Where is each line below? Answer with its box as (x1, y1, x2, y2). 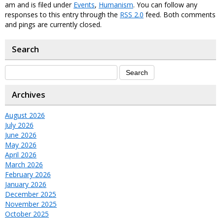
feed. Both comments (144, 10, 216, 20)
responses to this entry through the (5, 10, 120, 20)
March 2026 (5, 160, 43, 170)
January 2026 (5, 180, 46, 189)
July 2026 (5, 120, 34, 130)
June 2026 (5, 130, 37, 140)
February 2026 (5, 170, 51, 180)
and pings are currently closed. (5, 20, 102, 30)
